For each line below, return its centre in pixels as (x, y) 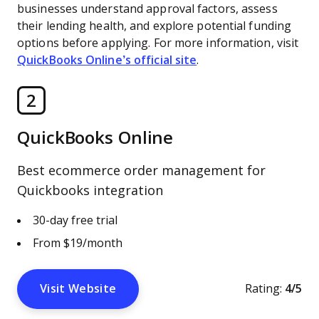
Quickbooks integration (90, 191)
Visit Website (78, 289)
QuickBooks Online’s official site (107, 60)
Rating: (263, 289)
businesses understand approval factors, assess (147, 9)
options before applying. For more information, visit (158, 43)
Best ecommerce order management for (141, 171)
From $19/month (78, 243)
